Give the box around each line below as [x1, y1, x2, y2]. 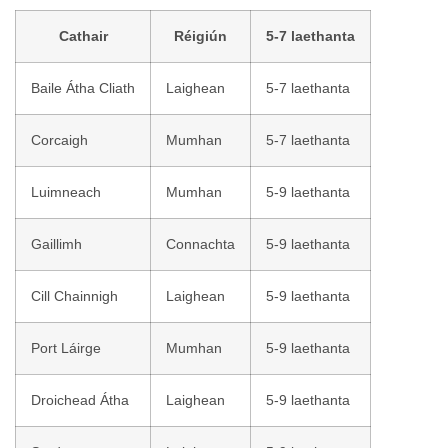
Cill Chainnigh [31, 288, 118, 304]
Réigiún [174, 28, 227, 44]
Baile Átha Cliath [31, 80, 135, 96]
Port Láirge [31, 340, 101, 356]
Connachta [166, 236, 235, 252]
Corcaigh [31, 132, 88, 148]
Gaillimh [31, 236, 82, 252]
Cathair [58, 28, 108, 44]
